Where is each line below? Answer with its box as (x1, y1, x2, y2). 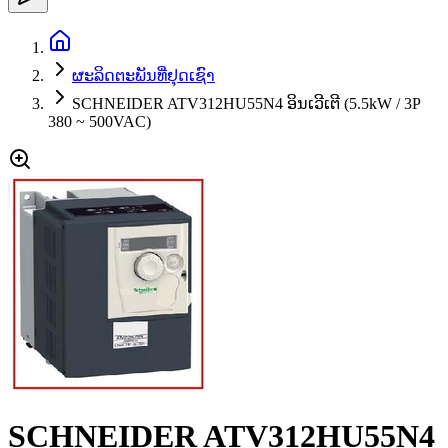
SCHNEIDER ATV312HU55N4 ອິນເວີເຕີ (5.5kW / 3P (72, 94, 420, 112)
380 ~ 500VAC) (48, 112, 151, 130)
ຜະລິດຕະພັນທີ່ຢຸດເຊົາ (72, 66, 215, 84)
